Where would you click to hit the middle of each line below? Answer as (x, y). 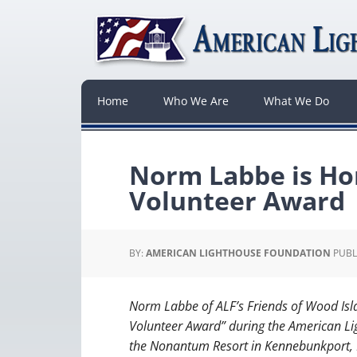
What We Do (296, 101)
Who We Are (196, 101)
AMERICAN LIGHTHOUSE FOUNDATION (238, 253)
